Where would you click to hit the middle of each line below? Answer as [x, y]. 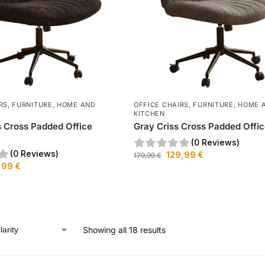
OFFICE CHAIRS [161, 105]
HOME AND [76, 105]
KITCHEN [149, 114]
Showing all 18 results [124, 230]
